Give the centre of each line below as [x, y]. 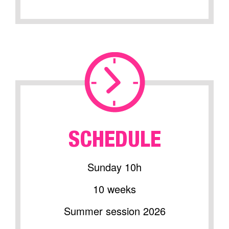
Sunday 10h [114, 167]
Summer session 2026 [114, 211]
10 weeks [114, 189]
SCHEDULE [114, 141]
